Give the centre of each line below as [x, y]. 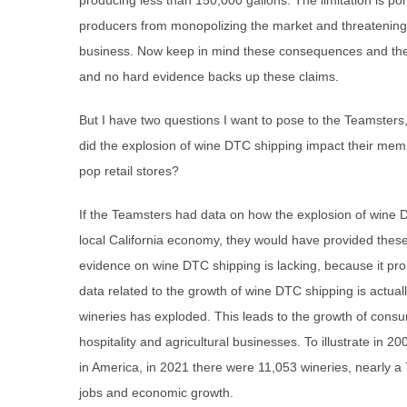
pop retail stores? [129, 171]
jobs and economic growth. [156, 393]
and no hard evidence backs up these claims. [209, 77]
